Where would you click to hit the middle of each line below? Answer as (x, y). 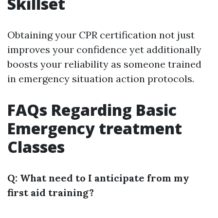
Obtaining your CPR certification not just (101, 35)
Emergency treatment (95, 128)
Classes (36, 147)
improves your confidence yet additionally (104, 49)
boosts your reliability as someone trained (104, 64)
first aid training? (51, 192)
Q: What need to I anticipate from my (98, 178)
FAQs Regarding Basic (92, 110)
